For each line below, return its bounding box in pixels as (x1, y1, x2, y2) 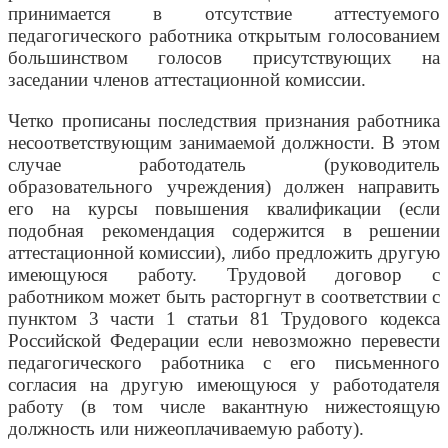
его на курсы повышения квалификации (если (8, 198, 440, 220)
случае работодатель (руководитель (8, 154, 440, 176)
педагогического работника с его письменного (8, 352, 440, 374)
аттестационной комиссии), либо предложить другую (8, 242, 440, 264)
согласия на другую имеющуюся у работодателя (8, 374, 440, 396)
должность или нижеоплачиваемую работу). (8, 418, 364, 440)
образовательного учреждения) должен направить (8, 176, 440, 198)
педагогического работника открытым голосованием (8, 25, 440, 47)
